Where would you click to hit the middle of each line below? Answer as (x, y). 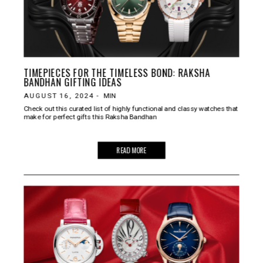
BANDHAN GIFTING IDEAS (73, 82)
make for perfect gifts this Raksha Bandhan (90, 116)
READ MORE (131, 150)
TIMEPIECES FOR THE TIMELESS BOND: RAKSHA (117, 72)
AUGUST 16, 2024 (59, 95)
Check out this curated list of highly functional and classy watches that (131, 108)
